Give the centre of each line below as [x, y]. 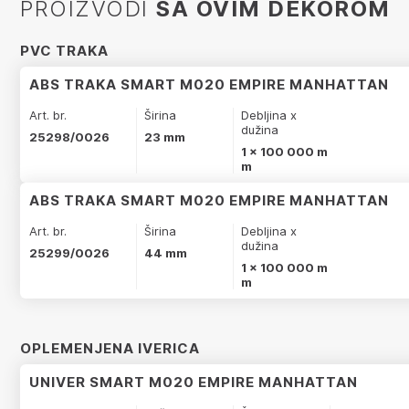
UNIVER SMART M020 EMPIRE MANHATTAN [194, 382]
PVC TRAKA [64, 50]
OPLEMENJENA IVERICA [110, 348]
